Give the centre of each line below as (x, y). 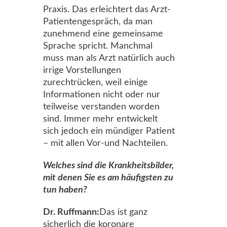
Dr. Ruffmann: (71, 212)
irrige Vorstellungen (82, 70)
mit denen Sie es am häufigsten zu (108, 178)
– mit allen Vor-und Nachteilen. (105, 143)
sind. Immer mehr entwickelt (100, 119)
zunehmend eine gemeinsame (103, 34)
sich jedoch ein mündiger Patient (109, 131)
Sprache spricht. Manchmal (98, 46)
